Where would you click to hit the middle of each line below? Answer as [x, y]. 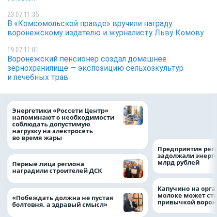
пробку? [171, 123]
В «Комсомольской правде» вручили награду [90, 24]
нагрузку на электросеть [53, 131]
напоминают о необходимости [63, 117]
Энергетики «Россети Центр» [60, 111]
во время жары [37, 138]
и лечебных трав [38, 77]
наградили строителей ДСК [57, 170]
